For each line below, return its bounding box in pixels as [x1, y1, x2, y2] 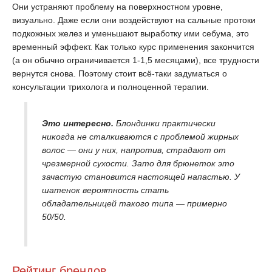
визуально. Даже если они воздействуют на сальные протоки [12, 15, 256, 25]
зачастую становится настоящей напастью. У [42, 172, 240, 182]
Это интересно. [42, 118, 114, 128]
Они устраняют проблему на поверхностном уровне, [12, 2, 223, 12]
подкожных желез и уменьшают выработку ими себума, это [12, 29, 249, 38]
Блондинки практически [114, 118, 216, 128]
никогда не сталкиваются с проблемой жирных [42, 132, 239, 141]
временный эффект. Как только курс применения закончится [12, 42, 254, 52]
